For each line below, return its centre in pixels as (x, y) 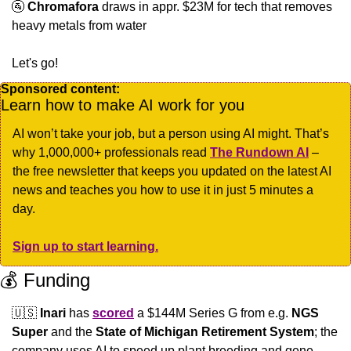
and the (72, 331)
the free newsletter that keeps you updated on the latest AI (172, 171)
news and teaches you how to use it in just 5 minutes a (163, 190)
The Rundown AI (259, 152)
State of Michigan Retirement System (205, 331)
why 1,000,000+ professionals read (111, 152)
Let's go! (35, 63)
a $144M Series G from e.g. (213, 313)
